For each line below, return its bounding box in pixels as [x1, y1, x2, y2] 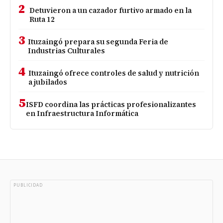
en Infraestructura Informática [26, 108, 139, 118]
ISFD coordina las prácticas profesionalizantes [26, 99, 197, 110]
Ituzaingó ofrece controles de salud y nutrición [28, 68, 200, 78]
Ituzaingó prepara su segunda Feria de [28, 36, 169, 47]
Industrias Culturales [28, 45, 106, 56]
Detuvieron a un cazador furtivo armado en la [29, 5, 192, 15]
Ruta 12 [29, 14, 55, 24]
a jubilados [28, 77, 68, 87]
